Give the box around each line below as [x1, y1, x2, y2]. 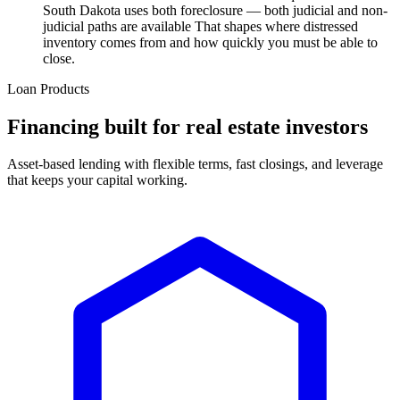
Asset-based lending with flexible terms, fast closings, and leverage [7, 156, 383, 172]
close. [43, 50, 75, 66]
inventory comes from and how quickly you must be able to [43, 34, 378, 50]
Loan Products [7, 80, 89, 96]
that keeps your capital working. [7, 172, 187, 188]
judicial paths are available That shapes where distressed [43, 18, 358, 34]
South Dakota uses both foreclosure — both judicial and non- [43, 2, 387, 18]
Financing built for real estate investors [7, 114, 368, 138]
